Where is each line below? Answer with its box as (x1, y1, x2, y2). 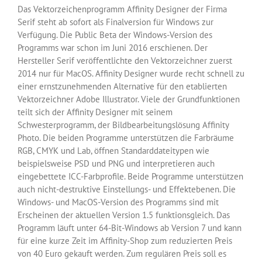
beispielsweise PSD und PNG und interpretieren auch (18, 158, 215, 170)
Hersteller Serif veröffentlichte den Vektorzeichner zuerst (18, 55, 232, 67)
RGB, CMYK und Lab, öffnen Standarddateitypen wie (18, 145, 209, 157)
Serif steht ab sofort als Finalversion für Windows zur (18, 16, 213, 28)
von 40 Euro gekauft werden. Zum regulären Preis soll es (18, 248, 226, 260)
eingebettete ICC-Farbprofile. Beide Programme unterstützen (18, 171, 243, 182)
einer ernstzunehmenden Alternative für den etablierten (18, 81, 227, 92)
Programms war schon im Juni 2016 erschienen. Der (18, 42, 208, 54)
